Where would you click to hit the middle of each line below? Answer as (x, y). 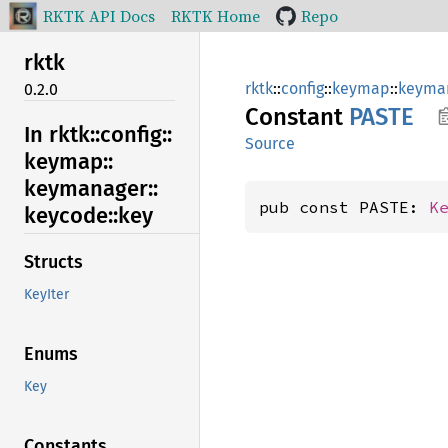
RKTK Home (215, 16)
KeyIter (46, 295)
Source (270, 143)
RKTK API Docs (99, 16)
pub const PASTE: (344, 207)
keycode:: (71, 215)
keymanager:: (91, 188)
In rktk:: (62, 134)
